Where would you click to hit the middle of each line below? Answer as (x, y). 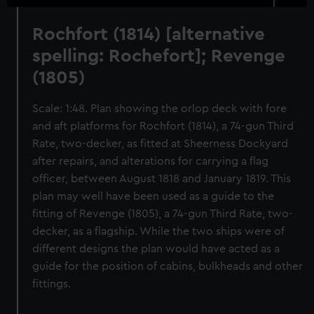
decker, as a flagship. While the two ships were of (159, 231)
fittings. (52, 284)
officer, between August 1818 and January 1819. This (162, 179)
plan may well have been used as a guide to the (153, 196)
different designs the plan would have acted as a (156, 249)
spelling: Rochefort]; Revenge (159, 56)
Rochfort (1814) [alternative (149, 34)
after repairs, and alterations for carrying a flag (151, 161)
